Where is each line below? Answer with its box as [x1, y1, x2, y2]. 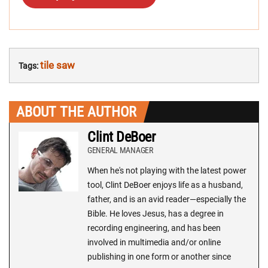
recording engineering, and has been [87, 223, 221, 233]
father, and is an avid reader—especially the [87, 194, 246, 205]
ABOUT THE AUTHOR [16, 103, 136, 121]
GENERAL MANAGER [87, 145, 153, 156]
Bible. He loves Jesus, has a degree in [87, 209, 224, 219]
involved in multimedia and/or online [87, 237, 221, 248]
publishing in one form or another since [87, 252, 231, 262]
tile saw [40, 59, 75, 72]
